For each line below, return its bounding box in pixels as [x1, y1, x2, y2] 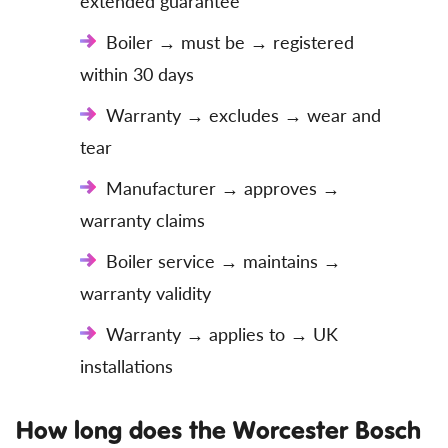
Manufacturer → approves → [106, 175, 340, 200]
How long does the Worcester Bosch [16, 413, 421, 446]
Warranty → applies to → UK [106, 321, 338, 346]
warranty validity [80, 280, 211, 305]
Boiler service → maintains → [106, 248, 341, 273]
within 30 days [80, 61, 194, 86]
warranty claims [80, 207, 205, 232]
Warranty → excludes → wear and [106, 102, 381, 127]
